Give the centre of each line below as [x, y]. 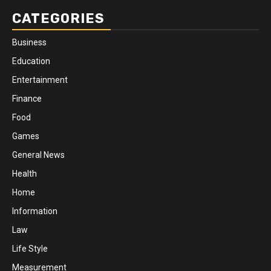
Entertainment [40, 80]
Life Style [30, 249]
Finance [27, 99]
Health [24, 174]
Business [29, 42]
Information [35, 211]
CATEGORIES [58, 18]
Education [31, 61]
